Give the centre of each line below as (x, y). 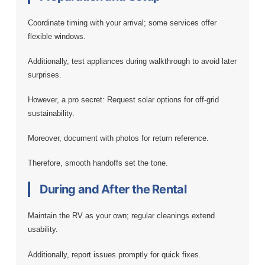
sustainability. (51, 113)
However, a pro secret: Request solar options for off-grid (123, 99)
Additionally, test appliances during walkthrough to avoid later (132, 61)
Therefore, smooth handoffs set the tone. (98, 163)
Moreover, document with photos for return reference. (118, 138)
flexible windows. (56, 36)
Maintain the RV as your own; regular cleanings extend (121, 216)
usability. (43, 230)
